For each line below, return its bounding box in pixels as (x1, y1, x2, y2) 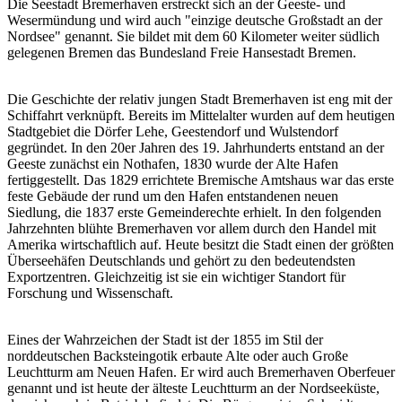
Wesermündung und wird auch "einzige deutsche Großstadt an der (7, 13, 382, 29)
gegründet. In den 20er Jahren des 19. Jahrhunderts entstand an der (7, 140, 384, 156)
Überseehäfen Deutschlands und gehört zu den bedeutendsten (7, 253, 355, 269)
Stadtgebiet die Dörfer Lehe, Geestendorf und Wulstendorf (7, 124, 338, 140)
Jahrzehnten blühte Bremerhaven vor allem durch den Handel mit (7, 221, 376, 237)
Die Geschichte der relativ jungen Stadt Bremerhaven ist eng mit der (7, 92, 392, 108)
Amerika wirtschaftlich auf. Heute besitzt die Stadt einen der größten (7, 237, 394, 253)
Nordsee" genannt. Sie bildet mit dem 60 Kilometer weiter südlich (7, 29, 380, 45)
